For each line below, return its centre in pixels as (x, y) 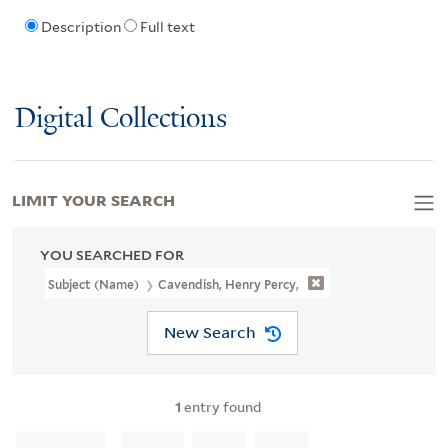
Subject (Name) (95, 284)
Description (80, 27)
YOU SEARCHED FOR (112, 254)
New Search (209, 332)
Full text (167, 27)
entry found (221, 406)
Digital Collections (121, 119)
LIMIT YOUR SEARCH (93, 198)
